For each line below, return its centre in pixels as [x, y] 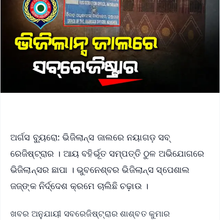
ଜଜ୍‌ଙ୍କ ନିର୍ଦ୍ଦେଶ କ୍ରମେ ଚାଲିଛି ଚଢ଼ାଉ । [81, 185]
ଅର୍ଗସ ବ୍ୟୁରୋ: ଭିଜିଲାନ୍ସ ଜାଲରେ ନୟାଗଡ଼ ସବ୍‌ [90, 137]
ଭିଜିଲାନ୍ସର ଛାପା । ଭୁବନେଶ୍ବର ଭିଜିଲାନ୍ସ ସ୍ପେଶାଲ [100, 169]
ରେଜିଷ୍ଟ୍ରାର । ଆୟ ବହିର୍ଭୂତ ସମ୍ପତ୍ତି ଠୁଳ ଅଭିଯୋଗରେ [108, 153]
